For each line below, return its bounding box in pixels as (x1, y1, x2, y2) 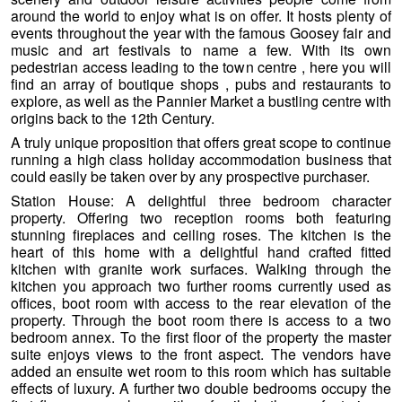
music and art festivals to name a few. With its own (11, 39, 391, 61)
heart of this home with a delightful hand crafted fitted (11, 241, 391, 263)
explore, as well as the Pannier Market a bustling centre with (11, 91, 391, 112)
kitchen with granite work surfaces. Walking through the (11, 258, 391, 280)
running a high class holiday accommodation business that (11, 149, 391, 170)
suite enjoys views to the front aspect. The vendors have (11, 344, 391, 365)
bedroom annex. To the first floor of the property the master (11, 327, 391, 348)
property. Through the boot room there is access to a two (11, 310, 391, 331)
